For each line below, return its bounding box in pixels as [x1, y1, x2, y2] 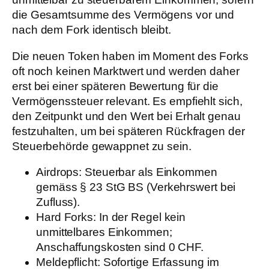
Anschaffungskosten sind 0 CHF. [36, 241, 204, 254]
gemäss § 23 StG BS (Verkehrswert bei [36, 181, 236, 194]
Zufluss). [36, 196, 80, 209]
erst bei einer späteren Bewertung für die [12, 79, 219, 92]
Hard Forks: [36, 211, 96, 224]
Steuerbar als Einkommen [82, 166, 217, 179]
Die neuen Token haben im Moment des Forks [12, 49, 249, 62]
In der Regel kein [95, 211, 186, 224]
